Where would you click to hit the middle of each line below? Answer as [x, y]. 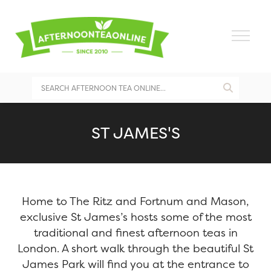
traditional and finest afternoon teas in [135, 233]
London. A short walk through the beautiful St [135, 248]
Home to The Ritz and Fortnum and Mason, [135, 201]
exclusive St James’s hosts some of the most [135, 217]
